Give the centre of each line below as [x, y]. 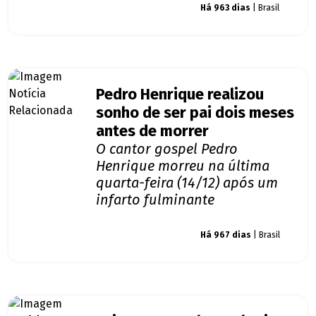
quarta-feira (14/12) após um [187, 183]
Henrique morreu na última [183, 166]
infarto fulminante [155, 200]
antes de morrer [152, 132]
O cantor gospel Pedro [167, 149]
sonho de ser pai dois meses [195, 113]
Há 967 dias [226, 235]
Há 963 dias [225, 8]
